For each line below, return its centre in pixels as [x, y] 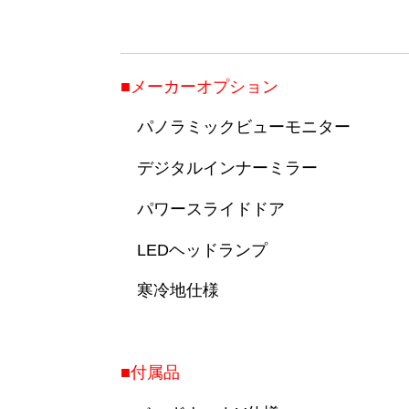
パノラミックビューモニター [236, 127]
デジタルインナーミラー [219, 168]
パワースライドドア [203, 209]
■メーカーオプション [199, 86]
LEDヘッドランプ [194, 250]
